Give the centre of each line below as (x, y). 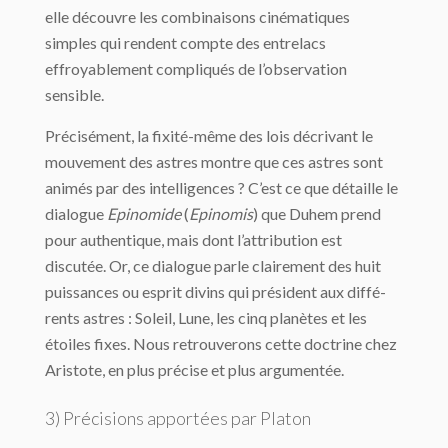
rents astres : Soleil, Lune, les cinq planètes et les (206, 318)
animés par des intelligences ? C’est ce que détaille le (221, 188)
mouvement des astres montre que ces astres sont (214, 162)
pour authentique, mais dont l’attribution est (193, 240)
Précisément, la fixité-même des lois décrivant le (209, 136)
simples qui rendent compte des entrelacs (185, 43)
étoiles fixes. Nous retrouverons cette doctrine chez (221, 344)
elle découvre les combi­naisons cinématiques (197, 17)
